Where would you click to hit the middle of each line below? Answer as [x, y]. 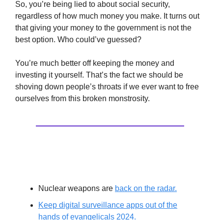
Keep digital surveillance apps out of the [108, 205]
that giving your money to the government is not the [103, 27]
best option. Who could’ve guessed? [78, 39]
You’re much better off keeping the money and [95, 63]
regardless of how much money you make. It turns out [107, 16]
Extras [35, 159]
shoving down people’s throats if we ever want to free [107, 86]
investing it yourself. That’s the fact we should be [99, 75]
